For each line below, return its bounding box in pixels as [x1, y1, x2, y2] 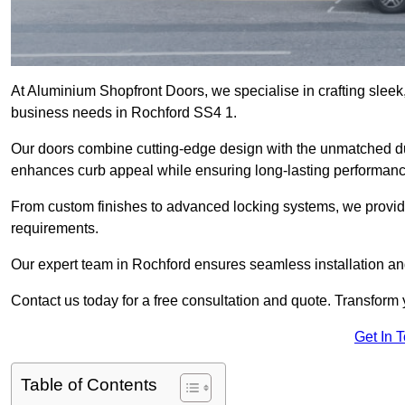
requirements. [11, 221, 99, 237]
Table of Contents [21, 375, 157, 395]
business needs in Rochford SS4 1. [11, 105, 240, 121]
